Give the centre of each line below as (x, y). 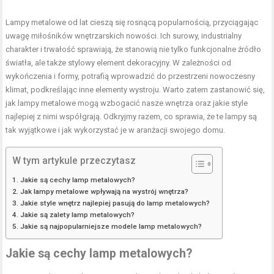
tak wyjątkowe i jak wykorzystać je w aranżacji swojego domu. (116, 130)
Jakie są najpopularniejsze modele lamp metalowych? (111, 227)
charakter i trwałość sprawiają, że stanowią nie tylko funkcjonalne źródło (134, 50)
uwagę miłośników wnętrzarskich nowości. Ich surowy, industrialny (124, 36)
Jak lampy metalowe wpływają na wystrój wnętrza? (104, 192)
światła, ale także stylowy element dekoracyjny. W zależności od (119, 63)
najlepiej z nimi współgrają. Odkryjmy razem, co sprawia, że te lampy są (131, 117)
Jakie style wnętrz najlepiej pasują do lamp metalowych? (115, 203)
